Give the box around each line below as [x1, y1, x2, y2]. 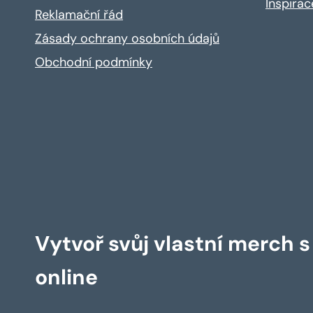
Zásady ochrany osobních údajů [35, 29, 219, 47]
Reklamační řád [35, 6, 123, 23]
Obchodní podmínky [35, 53, 152, 71]
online [35, 263, 98, 291]
